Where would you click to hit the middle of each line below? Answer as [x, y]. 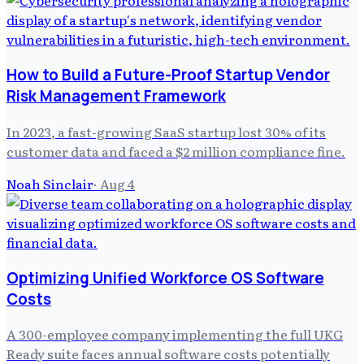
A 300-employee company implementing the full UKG [175, 334]
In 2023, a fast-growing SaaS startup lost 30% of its [166, 131]
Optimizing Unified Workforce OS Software [165, 277]
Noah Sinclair [50, 183]
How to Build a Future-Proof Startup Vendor [168, 75]
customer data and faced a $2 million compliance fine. [176, 151]
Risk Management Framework [116, 96]
